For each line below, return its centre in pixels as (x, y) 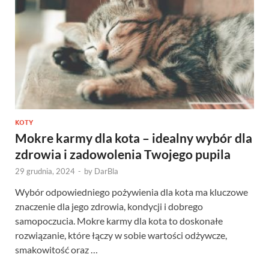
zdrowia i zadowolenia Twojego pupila (123, 154)
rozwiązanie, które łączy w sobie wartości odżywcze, (121, 235)
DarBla (106, 171)
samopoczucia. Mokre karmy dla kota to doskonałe (119, 220)
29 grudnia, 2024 (45, 171)
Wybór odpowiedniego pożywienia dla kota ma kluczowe (131, 192)
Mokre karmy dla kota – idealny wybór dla (134, 138)
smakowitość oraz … (56, 249)
